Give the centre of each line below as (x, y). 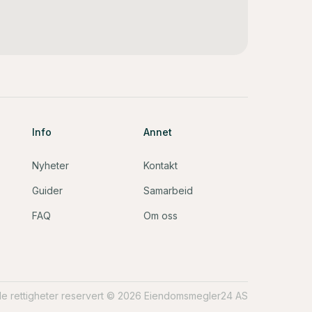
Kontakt (161, 165)
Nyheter (50, 165)
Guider (47, 190)
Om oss (161, 216)
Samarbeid (168, 190)
